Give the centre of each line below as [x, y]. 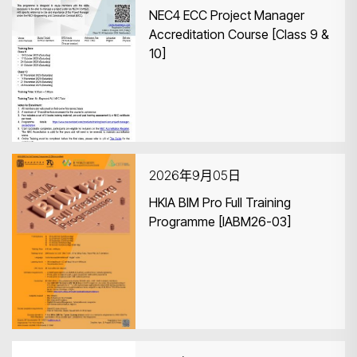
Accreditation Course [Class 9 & [239, 34]
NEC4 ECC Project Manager [227, 15]
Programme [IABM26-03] [220, 222]
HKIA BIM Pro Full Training [220, 202]
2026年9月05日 [195, 175]
